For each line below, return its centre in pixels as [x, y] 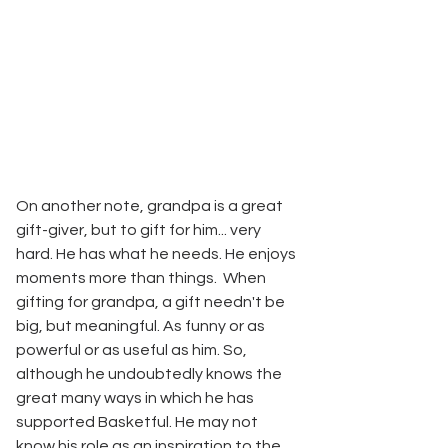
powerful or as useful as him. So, [133, 350]
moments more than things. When [142, 278]
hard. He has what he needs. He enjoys [157, 254]
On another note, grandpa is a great [151, 206]
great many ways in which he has [136, 398]
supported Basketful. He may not [138, 422]
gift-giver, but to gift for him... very [140, 230]
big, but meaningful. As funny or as [142, 326]
